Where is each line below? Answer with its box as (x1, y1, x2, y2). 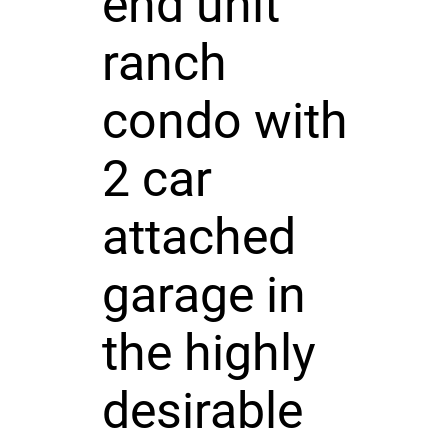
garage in (101, 265, 306, 324)
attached (101, 207, 296, 266)
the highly (101, 323, 316, 382)
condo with (101, 91, 348, 150)
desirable (101, 381, 303, 440)
